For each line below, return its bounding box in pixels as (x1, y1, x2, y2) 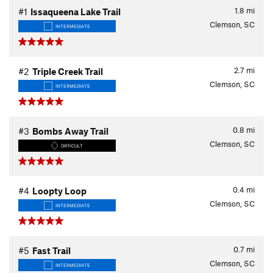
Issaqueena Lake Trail (30, 6, 121, 17)
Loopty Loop (32, 185, 87, 196)
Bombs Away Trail (32, 126, 108, 136)
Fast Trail (32, 245, 71, 256)
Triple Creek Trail (32, 66, 103, 77)
